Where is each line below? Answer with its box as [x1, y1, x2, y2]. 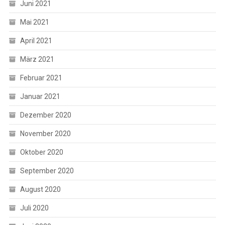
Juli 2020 [20, 203, 49, 212]
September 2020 [20, 166, 74, 175]
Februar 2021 [20, 73, 62, 82]
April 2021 [20, 36, 52, 45]
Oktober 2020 [20, 148, 63, 156]
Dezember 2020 [20, 110, 71, 119]
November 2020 [20, 129, 71, 138]
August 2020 [20, 185, 61, 193]
